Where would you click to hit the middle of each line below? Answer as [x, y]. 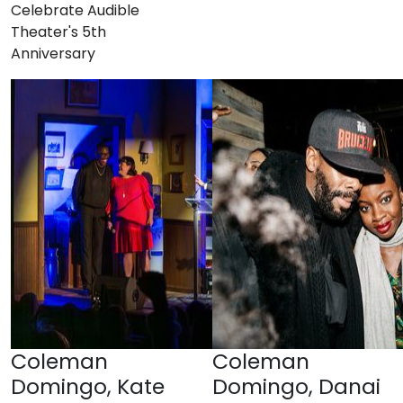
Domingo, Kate [88, 386]
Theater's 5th [58, 31]
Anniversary [53, 53]
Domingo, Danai [296, 386]
